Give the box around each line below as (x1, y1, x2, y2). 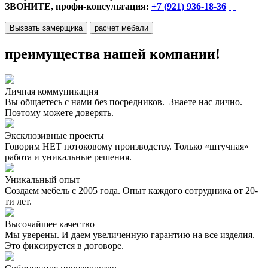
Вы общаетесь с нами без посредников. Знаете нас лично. (5, 96, 242, 107)
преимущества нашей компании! (5, 45, 220, 62)
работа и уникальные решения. (5, 151, 132, 162)
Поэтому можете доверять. (5, 107, 114, 118)
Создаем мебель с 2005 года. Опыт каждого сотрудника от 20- (5, 185, 258, 196)
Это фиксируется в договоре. (5, 240, 124, 251)
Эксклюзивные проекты (5, 130, 104, 141)
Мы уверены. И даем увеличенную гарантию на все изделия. (5, 229, 255, 240)
